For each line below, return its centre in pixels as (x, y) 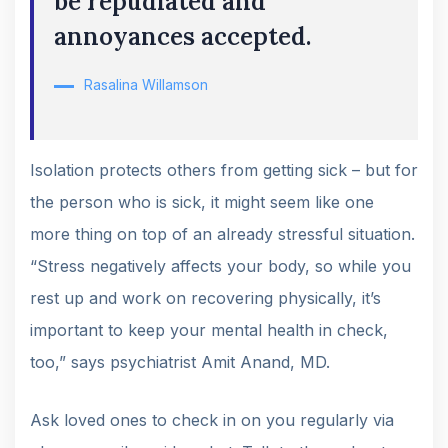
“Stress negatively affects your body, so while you (220, 266)
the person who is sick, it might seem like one (202, 202)
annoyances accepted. (182, 37)
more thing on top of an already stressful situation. (222, 234)
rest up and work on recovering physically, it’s (205, 298)
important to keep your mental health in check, (209, 330)
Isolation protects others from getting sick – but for (224, 170)
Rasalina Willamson (146, 85)
